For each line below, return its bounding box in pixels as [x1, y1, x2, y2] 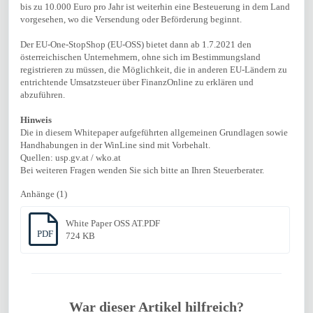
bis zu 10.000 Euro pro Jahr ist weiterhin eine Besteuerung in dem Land [20, 1, 290, 12]
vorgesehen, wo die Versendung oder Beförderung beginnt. [20, 14, 242, 24]
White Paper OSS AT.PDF [66, 218, 160, 228]
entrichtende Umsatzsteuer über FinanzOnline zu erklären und [20, 77, 254, 87]
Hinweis [20, 115, 52, 125]
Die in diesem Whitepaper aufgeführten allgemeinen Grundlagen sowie [20, 127, 288, 138]
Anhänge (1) [20, 189, 67, 199]
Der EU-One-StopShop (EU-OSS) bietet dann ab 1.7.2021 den [20, 39, 252, 50]
